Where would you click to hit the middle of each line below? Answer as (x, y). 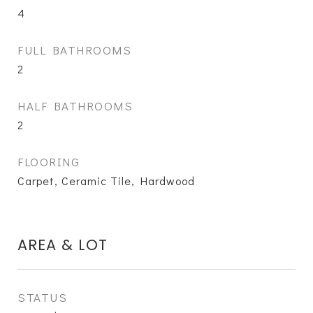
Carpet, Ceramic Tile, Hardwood (106, 181)
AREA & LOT (63, 245)
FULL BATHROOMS (74, 50)
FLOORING (49, 162)
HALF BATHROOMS (75, 106)
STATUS (42, 297)
